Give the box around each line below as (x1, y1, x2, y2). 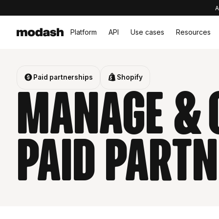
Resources (175, 28, 211, 36)
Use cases (130, 28, 164, 36)
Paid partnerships (33, 73, 93, 82)
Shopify (117, 73, 143, 82)
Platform (70, 28, 97, 36)
